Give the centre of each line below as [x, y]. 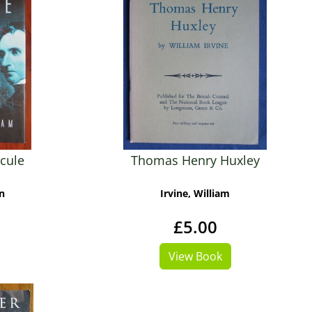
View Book [195, 256]
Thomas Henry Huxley [195, 160]
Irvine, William [195, 193]
